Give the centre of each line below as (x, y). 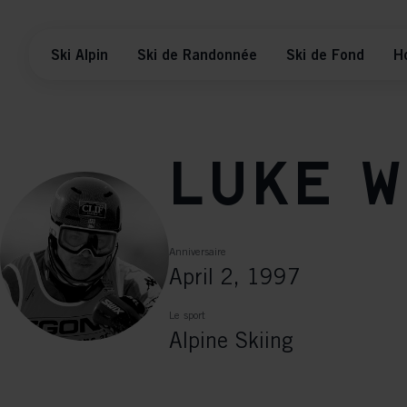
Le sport (187, 315)
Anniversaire (198, 251)
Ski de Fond (325, 55)
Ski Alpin (79, 55)
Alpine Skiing (231, 340)
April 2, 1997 (235, 276)
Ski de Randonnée (197, 55)
